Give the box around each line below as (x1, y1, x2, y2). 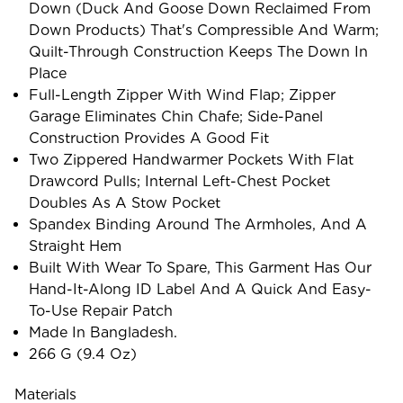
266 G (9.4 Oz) (29, 345, 138, 363)
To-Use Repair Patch (29, 301, 174, 319)
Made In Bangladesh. (29, 323, 178, 341)
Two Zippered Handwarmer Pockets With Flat (29, 150, 354, 168)
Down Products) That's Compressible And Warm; (29, 21, 380, 39)
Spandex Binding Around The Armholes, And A (29, 215, 368, 233)
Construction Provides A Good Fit (29, 129, 270, 147)
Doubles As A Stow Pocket (29, 193, 221, 211)
